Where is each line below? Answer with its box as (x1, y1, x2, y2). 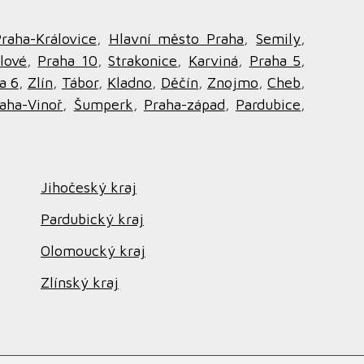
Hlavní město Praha (108, 30, 245, 47)
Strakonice (108, 52, 178, 69)
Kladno (106, 74, 152, 91)
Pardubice (236, 96, 301, 113)
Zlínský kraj (41, 274, 119, 291)
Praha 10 (37, 52, 97, 69)
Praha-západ (143, 96, 225, 113)
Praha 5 (249, 52, 301, 69)
